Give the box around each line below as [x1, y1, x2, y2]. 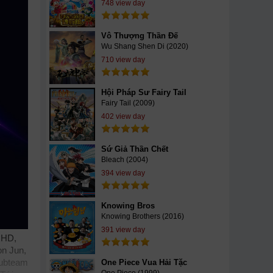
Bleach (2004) [101, 155, 148, 164]
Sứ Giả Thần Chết [101, 144, 168, 154]
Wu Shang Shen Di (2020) [101, 42, 188, 51]
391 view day [101, 225, 145, 234]
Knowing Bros [101, 201, 155, 210]
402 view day [101, 112, 145, 121]
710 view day [101, 55, 145, 64]
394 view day [101, 169, 145, 177]
